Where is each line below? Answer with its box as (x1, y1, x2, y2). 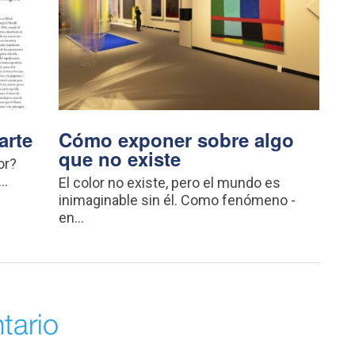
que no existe (59, 145, 181, 172)
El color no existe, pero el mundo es (59, 174, 281, 191)
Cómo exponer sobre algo (59, 126, 295, 153)
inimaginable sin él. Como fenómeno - (59, 192, 296, 208)
